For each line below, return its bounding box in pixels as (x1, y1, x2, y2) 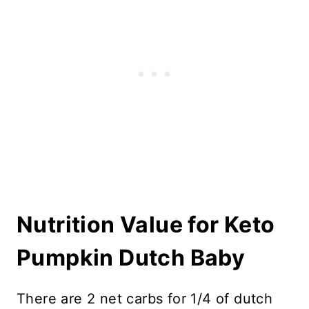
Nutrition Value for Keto (17, 210, 275, 238)
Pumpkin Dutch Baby (17, 243, 246, 271)
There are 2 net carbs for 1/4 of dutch (17, 290, 273, 307)
